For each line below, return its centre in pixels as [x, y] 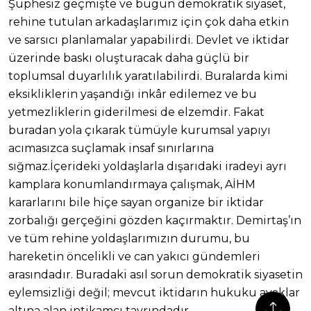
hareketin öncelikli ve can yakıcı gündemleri [134, 257]
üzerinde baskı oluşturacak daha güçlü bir [129, 58]
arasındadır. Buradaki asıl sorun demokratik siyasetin [155, 275]
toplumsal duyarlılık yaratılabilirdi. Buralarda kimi [148, 76]
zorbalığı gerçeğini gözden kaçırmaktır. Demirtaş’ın [155, 221]
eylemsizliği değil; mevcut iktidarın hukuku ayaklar [154, 293]
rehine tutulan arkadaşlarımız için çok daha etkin [149, 22]
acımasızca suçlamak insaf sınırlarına [111, 149]
